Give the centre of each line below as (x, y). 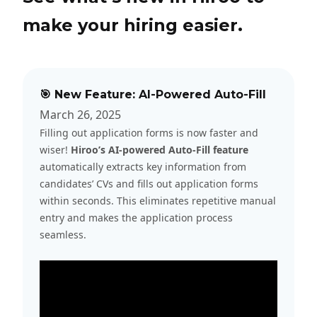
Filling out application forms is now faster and (149, 133)
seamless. (63, 235)
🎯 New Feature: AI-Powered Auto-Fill (153, 94)
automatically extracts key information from (143, 167)
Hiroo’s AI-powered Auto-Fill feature (160, 150)
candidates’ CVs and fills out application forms (149, 184)
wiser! (55, 150)
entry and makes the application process (136, 218)
